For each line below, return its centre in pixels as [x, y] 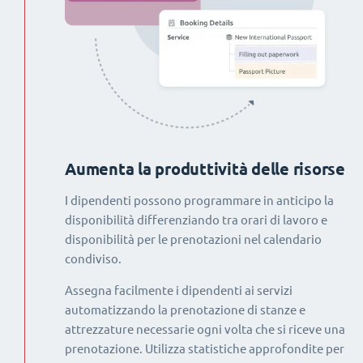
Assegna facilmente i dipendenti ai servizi [179, 290]
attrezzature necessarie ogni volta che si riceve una [205, 329]
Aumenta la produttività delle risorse [205, 169]
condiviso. [93, 259]
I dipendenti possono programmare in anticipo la [199, 201]
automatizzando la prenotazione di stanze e [185, 310]
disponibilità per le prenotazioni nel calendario [193, 239]
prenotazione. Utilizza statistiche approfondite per [205, 349]
